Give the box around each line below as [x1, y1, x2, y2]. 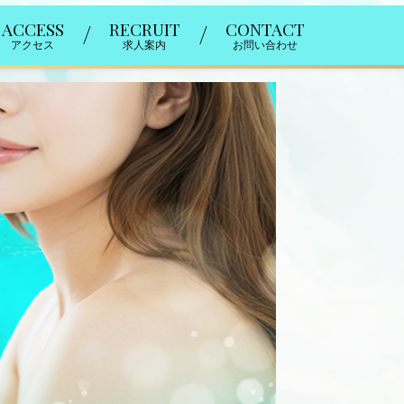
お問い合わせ [232, 39, 298, 52]
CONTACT [225, 17, 305, 41]
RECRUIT [108, 17, 180, 41]
